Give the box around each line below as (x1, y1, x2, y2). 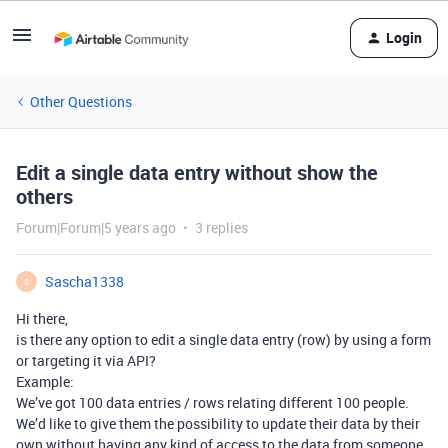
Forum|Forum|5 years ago (16, 218, 176, 237)
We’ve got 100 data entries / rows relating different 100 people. (16, 393, 409, 412)
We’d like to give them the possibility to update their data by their (16, 414, 420, 433)
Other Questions (30, 92, 132, 111)
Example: (16, 372, 74, 391)
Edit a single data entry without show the (16, 159, 378, 186)
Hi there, (16, 309, 68, 328)
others (16, 183, 73, 210)
